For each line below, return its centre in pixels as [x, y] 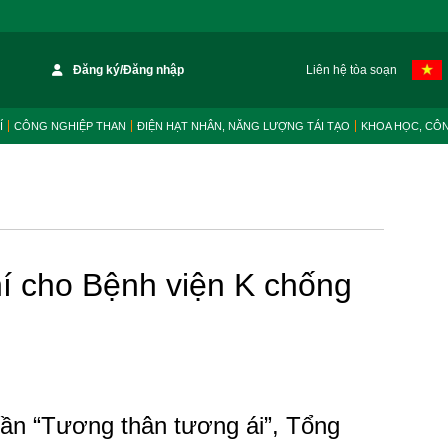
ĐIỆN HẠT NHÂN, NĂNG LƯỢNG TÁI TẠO [243, 126]
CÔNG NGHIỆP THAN [70, 126]
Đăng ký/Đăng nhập [129, 70]
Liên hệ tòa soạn [351, 70]
